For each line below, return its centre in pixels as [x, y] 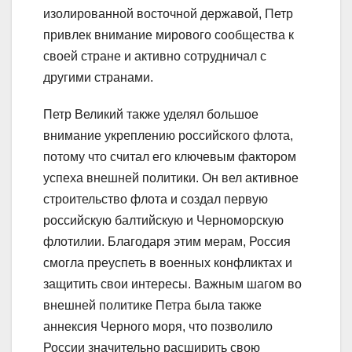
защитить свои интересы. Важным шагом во [172, 284]
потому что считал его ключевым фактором [170, 157]
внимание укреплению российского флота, [168, 136]
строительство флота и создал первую [156, 199]
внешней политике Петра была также [152, 305]
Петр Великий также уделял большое [151, 114]
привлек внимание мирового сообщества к [169, 35]
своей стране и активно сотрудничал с [155, 56]
